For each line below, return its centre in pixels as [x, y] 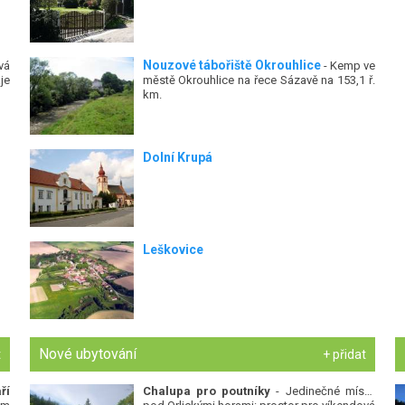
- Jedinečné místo [323, 391]
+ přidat [344, 355]
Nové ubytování [88, 354]
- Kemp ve [348, 66]
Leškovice [173, 250]
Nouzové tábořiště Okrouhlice [231, 66]
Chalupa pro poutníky [207, 391]
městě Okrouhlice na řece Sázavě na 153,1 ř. [259, 80]
